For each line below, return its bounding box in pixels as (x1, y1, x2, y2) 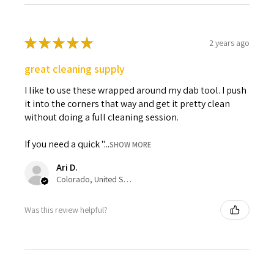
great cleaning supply (24, 62, 125, 76)
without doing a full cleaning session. (24, 111, 179, 124)
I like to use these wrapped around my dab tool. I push (24, 84, 246, 97)
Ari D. (56, 161, 78, 174)
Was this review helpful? (24, 204, 108, 215)
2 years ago (209, 37, 250, 48)
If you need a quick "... (24, 138, 109, 151)
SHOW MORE (109, 139, 152, 150)
